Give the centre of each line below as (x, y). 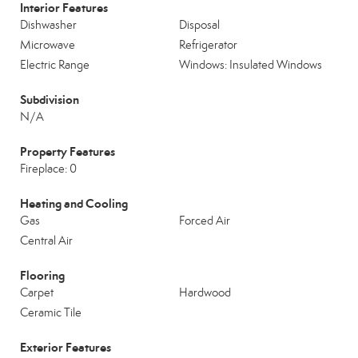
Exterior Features (66, 347)
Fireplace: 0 (48, 169)
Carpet (37, 292)
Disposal (199, 25)
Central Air (46, 241)
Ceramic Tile (51, 312)
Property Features (68, 151)
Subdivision (50, 99)
